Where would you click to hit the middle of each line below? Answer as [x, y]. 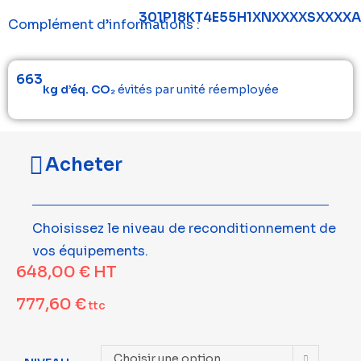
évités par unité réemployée [197, 89]
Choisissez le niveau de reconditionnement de [184, 228]
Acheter [84, 165]
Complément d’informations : [104, 25]
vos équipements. [90, 251]
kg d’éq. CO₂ [79, 89]
